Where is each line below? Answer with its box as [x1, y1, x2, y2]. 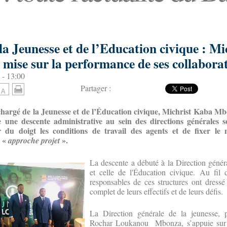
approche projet [6, 135, 62, 146]
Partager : [81, 83, 111, 93]
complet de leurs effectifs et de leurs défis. [90, 186, 223, 197]
